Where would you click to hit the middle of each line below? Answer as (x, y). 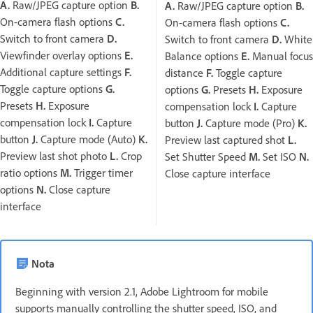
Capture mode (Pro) (250, 123)
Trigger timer (102, 172)
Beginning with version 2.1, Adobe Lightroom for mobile (142, 291)
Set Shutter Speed (207, 157)
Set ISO (279, 157)
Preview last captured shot (226, 140)
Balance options (203, 56)
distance (185, 73)
